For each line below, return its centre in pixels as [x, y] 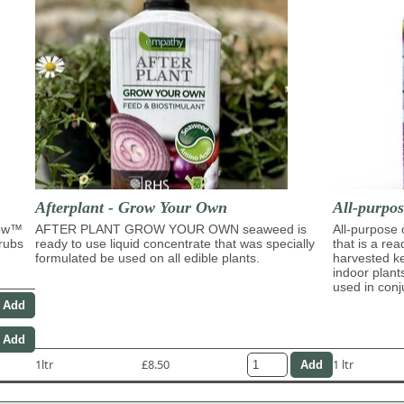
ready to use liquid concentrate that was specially [175, 243]
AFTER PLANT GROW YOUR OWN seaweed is [171, 229]
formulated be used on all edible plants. [147, 257]
